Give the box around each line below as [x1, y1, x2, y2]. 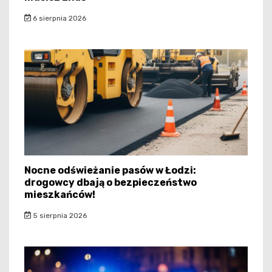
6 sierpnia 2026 [30, 13, 86, 22]
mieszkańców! [24, 188, 95, 200]
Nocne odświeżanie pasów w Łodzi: [24, 164, 196, 176]
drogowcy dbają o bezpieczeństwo [24, 176, 197, 188]
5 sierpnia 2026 [30, 211, 87, 220]
